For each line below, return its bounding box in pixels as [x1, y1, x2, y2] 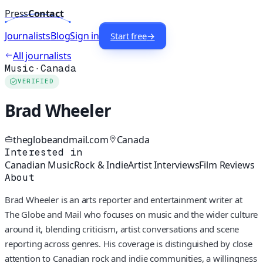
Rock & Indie [73, 158, 129, 171]
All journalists [13, 49, 72, 63]
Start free [110, 30, 147, 42]
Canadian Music [5, 158, 74, 171]
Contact [28, 7, 64, 21]
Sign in [70, 29, 100, 43]
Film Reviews [199, 158, 255, 171]
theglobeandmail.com [13, 133, 109, 146]
